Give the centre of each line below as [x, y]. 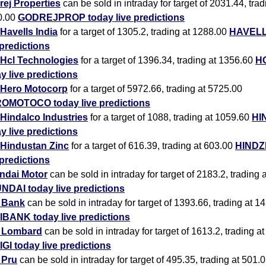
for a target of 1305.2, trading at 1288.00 [143, 31]
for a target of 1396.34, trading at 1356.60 [167, 60]
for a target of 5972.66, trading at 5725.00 [155, 88]
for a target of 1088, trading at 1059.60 [170, 117]
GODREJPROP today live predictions [101, 17]
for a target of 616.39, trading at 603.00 [152, 145]
